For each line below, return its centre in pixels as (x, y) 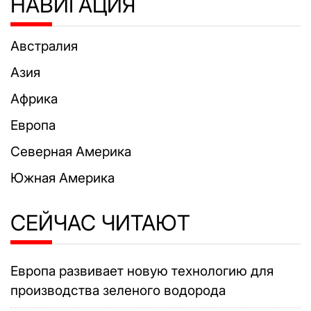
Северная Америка (71, 152)
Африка (34, 99)
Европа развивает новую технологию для (142, 271)
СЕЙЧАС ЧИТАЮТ (100, 223)
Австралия (44, 47)
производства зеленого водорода (118, 291)
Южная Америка (62, 178)
